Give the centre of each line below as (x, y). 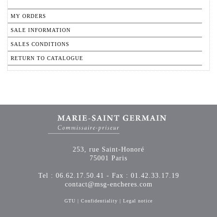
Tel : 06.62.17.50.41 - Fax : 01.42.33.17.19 (108, 176)
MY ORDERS (28, 16)
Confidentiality (99, 201)
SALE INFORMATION (41, 30)
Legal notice (138, 201)
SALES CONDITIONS (40, 44)
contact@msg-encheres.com (108, 185)
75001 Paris (108, 158)
